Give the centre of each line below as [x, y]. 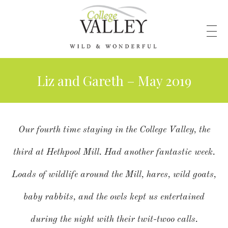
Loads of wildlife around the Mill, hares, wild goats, [114, 175]
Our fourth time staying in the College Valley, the [114, 130]
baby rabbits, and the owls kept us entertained [114, 197]
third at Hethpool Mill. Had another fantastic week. [114, 152]
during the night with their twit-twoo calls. [114, 219]
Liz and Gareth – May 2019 [114, 81]
